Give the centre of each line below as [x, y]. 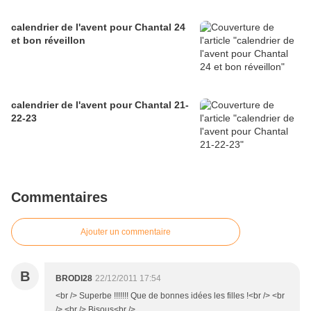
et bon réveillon [48, 41]
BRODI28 [74, 279]
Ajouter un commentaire [126, 232]
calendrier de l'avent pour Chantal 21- [100, 105]
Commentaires [59, 197]
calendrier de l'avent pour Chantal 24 [98, 27]
